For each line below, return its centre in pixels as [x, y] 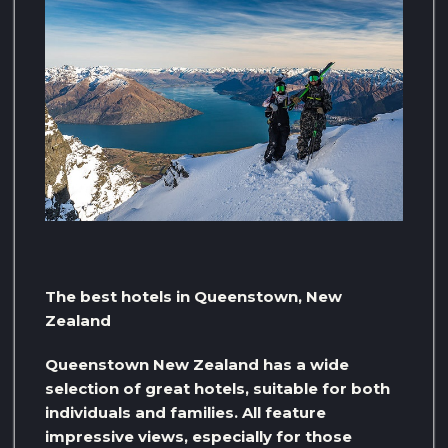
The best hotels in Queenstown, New [193, 297]
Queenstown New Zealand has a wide [197, 365]
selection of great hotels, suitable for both [217, 389]
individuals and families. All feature [185, 413]
